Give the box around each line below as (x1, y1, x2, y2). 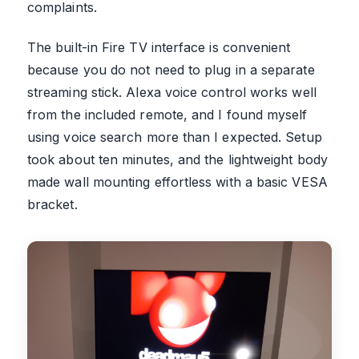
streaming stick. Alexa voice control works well (27, 83, 317, 100)
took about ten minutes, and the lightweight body (27, 151, 328, 167)
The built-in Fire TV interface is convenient (27, 38, 291, 55)
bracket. (27, 196, 78, 212)
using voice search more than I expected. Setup (27, 128, 322, 145)
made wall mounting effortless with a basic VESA (27, 173, 328, 190)
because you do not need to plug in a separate (27, 61, 315, 78)
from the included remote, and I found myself (27, 106, 308, 123)
